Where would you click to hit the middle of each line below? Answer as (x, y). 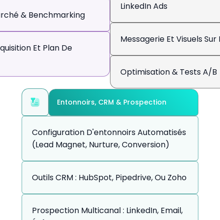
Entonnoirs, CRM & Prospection (112, 102)
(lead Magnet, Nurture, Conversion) (101, 145)
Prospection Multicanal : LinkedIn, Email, (107, 210)
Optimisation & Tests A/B (169, 72)
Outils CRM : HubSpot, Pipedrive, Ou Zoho (109, 178)
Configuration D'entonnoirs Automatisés (109, 132)
